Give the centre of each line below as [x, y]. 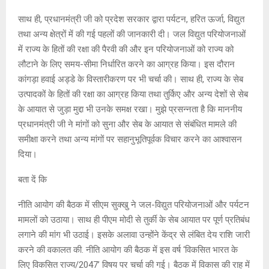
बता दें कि [32, 180]
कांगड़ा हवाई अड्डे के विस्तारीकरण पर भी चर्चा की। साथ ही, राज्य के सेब [131, 80]
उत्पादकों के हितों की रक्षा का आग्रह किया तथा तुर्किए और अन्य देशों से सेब [133, 95]
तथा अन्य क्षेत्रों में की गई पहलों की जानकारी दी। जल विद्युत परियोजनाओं [132, 35]
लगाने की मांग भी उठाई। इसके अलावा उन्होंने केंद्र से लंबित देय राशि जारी [134, 235]
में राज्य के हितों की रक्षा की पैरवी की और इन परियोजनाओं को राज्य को [126, 50]
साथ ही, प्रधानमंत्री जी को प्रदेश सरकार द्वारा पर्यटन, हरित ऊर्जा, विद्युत [131, 20]
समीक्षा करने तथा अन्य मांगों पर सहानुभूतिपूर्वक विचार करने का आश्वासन [130, 140]
